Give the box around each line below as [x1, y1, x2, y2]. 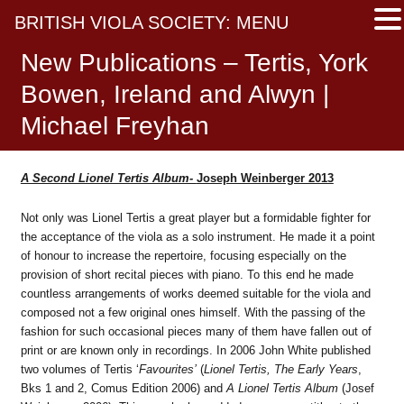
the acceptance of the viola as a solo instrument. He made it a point [20, 229, 375, 243]
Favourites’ [138, 362, 197, 376]
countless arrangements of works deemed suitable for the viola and [20, 286, 371, 300]
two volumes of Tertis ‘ [20, 362, 139, 376]
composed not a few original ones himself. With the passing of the [20, 305, 365, 319]
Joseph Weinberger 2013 [196, 171, 334, 185]
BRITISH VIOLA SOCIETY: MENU [14, 13, 289, 32]
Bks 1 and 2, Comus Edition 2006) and [20, 381, 226, 395]
